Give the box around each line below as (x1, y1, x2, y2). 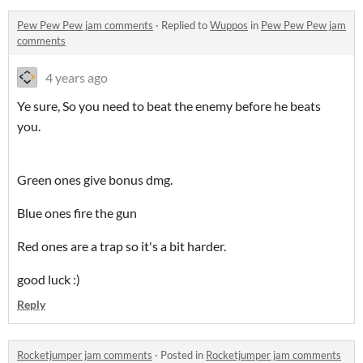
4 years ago (45, 70, 108, 86)
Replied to (161, 19, 210, 32)
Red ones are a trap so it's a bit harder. (17, 238, 226, 254)
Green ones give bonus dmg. (17, 172, 173, 188)
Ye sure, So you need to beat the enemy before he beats (17, 98, 321, 114)
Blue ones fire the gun (17, 205, 137, 221)
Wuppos (210, 19, 248, 32)
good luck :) (17, 271, 80, 288)
